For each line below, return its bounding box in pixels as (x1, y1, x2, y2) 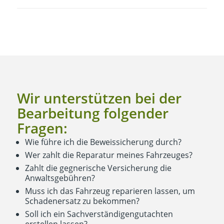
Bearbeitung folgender (16, 103, 168, 123)
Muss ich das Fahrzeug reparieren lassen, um (24, 185, 195, 197)
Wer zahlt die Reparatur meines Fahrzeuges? (24, 149, 192, 161)
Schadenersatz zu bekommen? (24, 195, 139, 207)
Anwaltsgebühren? (24, 172, 95, 184)
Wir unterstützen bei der (16, 88, 181, 108)
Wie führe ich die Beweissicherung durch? (24, 136, 181, 148)
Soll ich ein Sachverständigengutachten (24, 208, 173, 220)
